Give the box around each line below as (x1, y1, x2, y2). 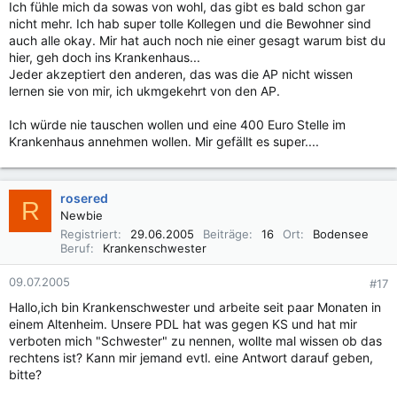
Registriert (60, 227, 118, 241)
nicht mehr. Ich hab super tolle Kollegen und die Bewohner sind (9, 16, 371, 31)
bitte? (9, 367, 42, 382)
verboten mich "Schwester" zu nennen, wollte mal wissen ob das (9, 333, 382, 348)
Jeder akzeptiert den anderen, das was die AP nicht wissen (9, 66, 353, 82)
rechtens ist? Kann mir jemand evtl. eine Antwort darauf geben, (9, 350, 373, 365)
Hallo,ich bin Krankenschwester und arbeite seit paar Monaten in (9, 300, 381, 315)
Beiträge (203, 227, 249, 241)
